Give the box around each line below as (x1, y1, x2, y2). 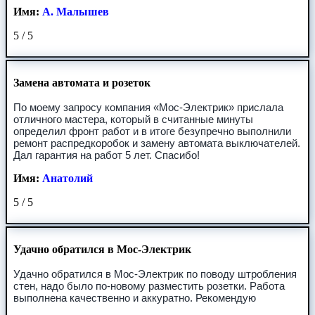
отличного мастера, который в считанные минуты (13, 112, 253, 125)
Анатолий (41, 172, 93, 184)
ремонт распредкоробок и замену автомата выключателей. (13, 136, 300, 149)
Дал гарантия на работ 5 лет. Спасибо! (13, 148, 200, 161)
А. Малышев (41, 5, 109, 18)
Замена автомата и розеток (13, 76, 150, 89)
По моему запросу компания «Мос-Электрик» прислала (13, 101, 283, 113)
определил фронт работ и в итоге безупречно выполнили (13, 124, 291, 137)
